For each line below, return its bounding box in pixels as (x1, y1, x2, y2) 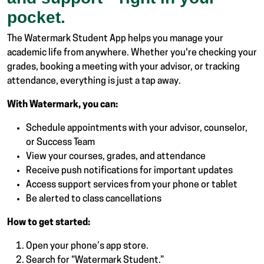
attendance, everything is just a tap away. (7, 76, 181, 86)
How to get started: (7, 217, 90, 227)
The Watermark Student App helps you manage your (7, 34, 223, 44)
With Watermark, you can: (7, 100, 118, 110)
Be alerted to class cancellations (26, 194, 161, 204)
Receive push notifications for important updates (26, 166, 233, 176)
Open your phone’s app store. (26, 241, 148, 251)
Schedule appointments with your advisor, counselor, (26, 123, 247, 133)
